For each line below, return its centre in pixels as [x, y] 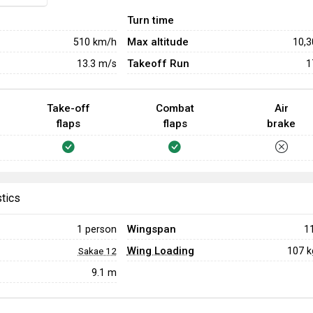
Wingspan [151, 229]
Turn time [150, 20]
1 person [96, 229]
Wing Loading [160, 251]
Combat [175, 108]
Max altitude [158, 42]
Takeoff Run [158, 64]
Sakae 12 [97, 251]
